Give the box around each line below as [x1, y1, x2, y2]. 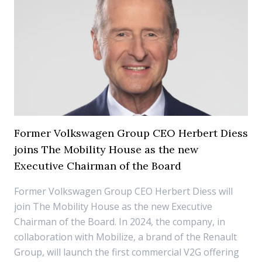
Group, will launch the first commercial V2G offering [14, 246, 239, 258]
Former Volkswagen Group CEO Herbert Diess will [14, 185, 233, 198]
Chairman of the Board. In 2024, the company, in [14, 215, 225, 228]
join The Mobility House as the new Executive [14, 200, 212, 213]
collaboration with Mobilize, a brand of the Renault [14, 230, 237, 243]
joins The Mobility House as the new [14, 143, 198, 156]
